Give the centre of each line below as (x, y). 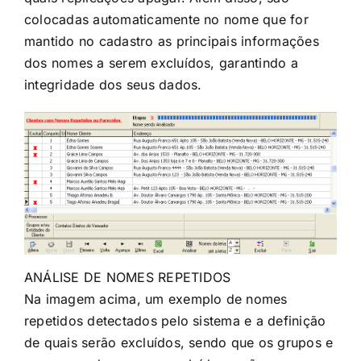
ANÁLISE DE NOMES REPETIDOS (128, 278)
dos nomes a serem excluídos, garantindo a (161, 62)
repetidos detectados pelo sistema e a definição (175, 321)
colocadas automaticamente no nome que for (166, 19)
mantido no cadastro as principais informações (172, 41)
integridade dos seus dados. (113, 84)
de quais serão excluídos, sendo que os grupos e (179, 343)
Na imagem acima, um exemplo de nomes (156, 299)
